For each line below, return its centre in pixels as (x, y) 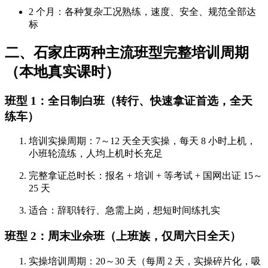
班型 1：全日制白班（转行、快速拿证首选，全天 (129, 100)
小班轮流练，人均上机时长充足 (96, 154)
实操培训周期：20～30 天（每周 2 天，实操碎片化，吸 (145, 261)
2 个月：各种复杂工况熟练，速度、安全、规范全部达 (142, 11)
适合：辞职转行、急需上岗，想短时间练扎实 (124, 211)
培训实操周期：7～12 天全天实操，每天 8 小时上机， (142, 141)
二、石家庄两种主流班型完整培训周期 (127, 52)
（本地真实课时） (62, 71)
